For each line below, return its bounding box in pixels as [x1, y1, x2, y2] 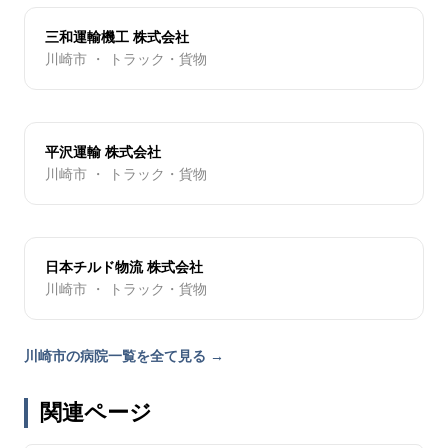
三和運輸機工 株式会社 [45, 30, 189, 45]
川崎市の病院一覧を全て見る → [24, 349, 224, 364]
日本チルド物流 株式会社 [45, 260, 203, 275]
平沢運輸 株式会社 [45, 145, 161, 160]
